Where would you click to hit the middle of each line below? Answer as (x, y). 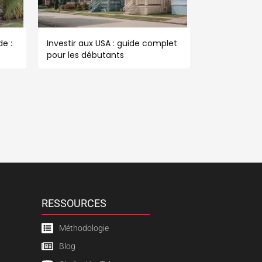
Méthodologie (84, 228)
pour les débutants (85, 55)
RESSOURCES (74, 203)
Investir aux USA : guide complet (112, 43)
